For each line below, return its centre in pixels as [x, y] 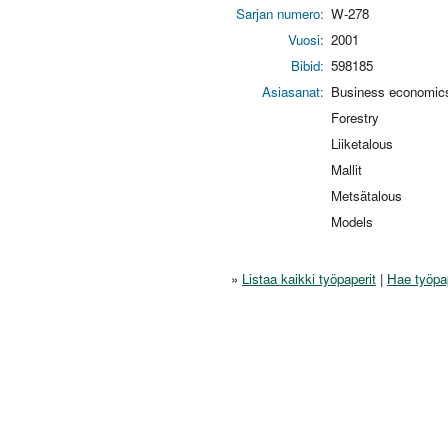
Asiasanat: [293, 91]
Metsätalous [366, 195]
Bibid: [307, 65]
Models [352, 221]
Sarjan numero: [280, 13]
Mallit [346, 169]
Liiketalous [362, 143]
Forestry [355, 117]
